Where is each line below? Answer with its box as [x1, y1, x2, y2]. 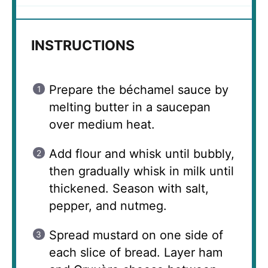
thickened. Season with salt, [49, 181, 209, 196]
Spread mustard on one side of [49, 227, 223, 242]
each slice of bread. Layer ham [49, 245, 223, 260]
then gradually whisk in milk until [49, 163, 234, 178]
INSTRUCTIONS [31, 36, 135, 54]
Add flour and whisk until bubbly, [49, 146, 234, 161]
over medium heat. [49, 117, 155, 132]
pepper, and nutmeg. [49, 198, 167, 213]
